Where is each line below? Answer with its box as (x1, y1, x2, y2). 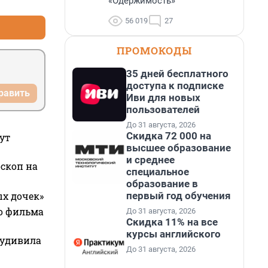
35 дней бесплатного (126, 68, 229, 80)
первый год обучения (126, 190, 231, 202)
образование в (126, 178, 198, 190)
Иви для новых (126, 92, 200, 103)
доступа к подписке (126, 80, 224, 92)
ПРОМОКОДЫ (117, 44, 192, 57)
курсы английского (126, 228, 221, 240)
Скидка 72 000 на (126, 130, 211, 142)
